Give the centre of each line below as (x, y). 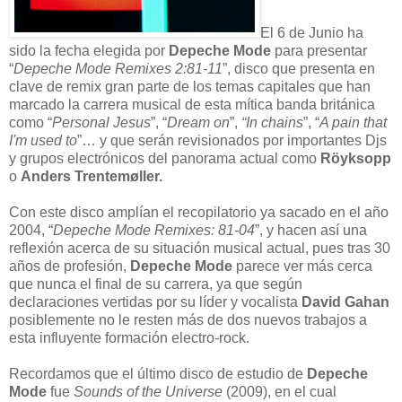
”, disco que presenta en (299, 68)
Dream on (198, 122)
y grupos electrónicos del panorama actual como (165, 158)
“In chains (272, 122)
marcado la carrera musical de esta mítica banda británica (192, 104)
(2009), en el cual (280, 391)
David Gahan (345, 301)
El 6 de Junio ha (312, 32)
